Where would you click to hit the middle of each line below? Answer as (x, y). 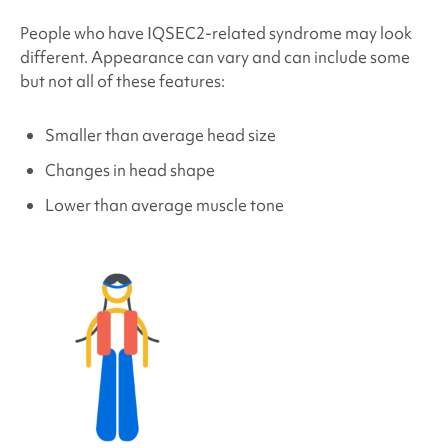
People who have (83, 32)
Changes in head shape (129, 169)
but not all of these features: (122, 80)
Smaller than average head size (160, 134)
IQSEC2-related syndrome (244, 32)
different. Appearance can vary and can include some (214, 56)
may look (376, 32)
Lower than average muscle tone (164, 204)
